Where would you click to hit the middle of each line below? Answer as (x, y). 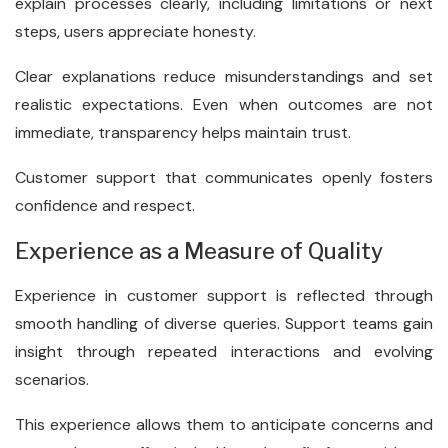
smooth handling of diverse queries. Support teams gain (224, 323)
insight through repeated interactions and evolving (224, 351)
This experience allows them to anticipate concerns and (224, 424)
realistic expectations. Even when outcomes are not (224, 104)
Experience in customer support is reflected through (224, 295)
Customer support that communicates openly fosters (224, 177)
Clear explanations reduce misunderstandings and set (224, 76)
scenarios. (52, 379)
